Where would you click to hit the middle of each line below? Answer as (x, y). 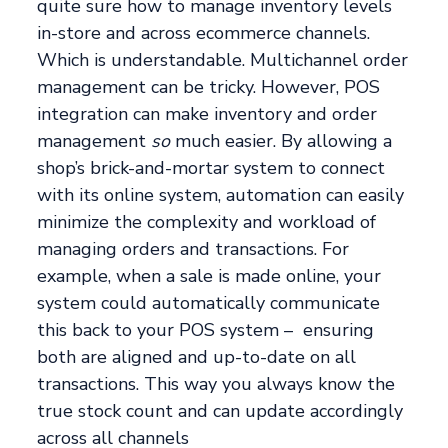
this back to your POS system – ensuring (206, 330)
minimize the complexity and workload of (207, 222)
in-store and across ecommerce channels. (204, 33)
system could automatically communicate (209, 303)
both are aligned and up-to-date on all (197, 357)
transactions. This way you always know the (216, 384)
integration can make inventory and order (207, 114)
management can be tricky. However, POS (209, 87)
